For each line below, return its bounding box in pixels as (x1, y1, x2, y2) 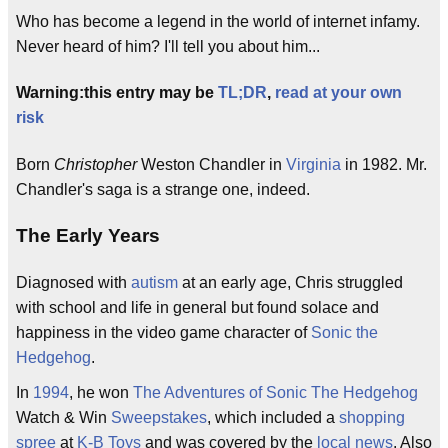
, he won (69, 383, 133, 401)
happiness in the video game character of (16, 323, 311, 341)
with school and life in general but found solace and (16, 298, 379, 316)
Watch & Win (16, 408, 111, 426)
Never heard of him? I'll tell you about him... (16, 38, 320, 55)
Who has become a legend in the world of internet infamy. (16, 13, 420, 30)
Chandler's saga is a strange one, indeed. (16, 180, 310, 198)
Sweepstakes (111, 408, 207, 426)
